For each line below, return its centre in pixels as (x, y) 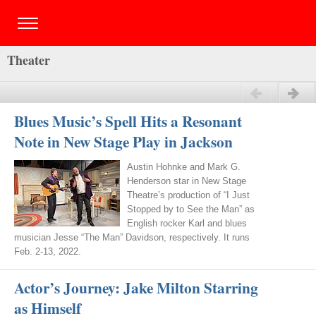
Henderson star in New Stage (187, 181)
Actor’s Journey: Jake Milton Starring (136, 287)
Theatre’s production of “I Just (188, 195)
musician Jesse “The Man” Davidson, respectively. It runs (132, 237)
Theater (29, 60)
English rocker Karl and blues (187, 223)
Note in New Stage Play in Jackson (123, 141)
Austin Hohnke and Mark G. (184, 167)
